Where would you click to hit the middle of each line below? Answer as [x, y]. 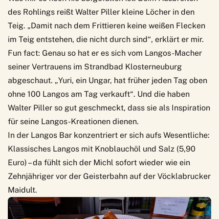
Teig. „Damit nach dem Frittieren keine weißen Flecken [107, 26]
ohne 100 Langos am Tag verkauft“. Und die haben [99, 94]
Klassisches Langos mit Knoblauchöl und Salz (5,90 [102, 149]
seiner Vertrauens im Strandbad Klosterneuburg [95, 67]
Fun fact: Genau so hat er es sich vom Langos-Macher [105, 53]
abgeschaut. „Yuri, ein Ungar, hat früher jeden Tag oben [108, 81]
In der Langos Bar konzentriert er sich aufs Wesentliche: [109, 135]
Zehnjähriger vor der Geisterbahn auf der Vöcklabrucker [109, 176]
